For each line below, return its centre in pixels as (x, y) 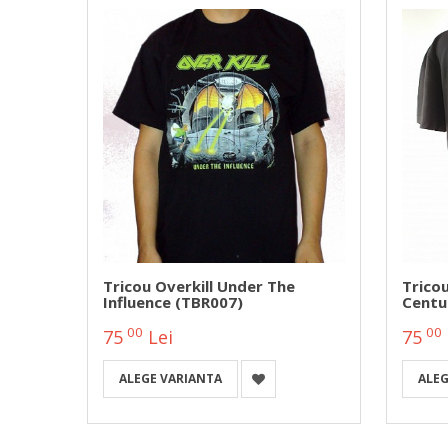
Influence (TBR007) (173, 301)
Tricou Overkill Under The (199, 285)
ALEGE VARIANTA (170, 378)
